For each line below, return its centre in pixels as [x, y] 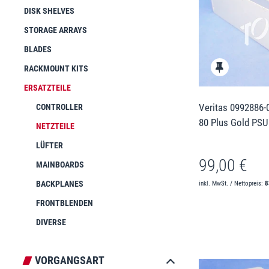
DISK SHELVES [49, 11]
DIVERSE [51, 222]
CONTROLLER [59, 107]
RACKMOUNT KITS [56, 68]
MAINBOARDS [60, 165]
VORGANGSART [70, 260]
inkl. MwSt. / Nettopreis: [231, 184]
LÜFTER [50, 145]
